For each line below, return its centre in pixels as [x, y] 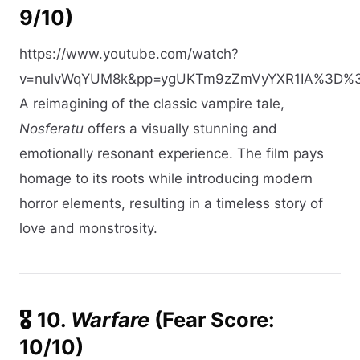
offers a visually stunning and [180, 128]
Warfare [110, 319]
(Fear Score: [212, 319]
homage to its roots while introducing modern [166, 178]
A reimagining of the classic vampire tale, [152, 103]
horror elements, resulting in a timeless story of [171, 203]
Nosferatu [51, 128]
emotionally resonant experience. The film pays [172, 153]
